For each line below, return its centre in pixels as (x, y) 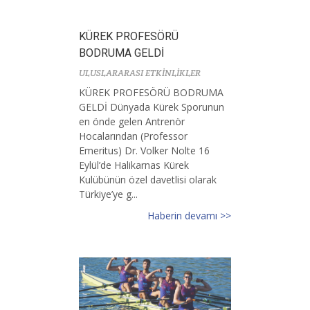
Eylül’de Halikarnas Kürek (134, 165)
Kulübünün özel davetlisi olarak (148, 179)
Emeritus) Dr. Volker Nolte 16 (144, 150)
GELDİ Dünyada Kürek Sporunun (152, 107)
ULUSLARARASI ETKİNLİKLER (140, 73)
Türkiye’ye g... (108, 194)
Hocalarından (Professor (133, 136)
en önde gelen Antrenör (132, 121)
